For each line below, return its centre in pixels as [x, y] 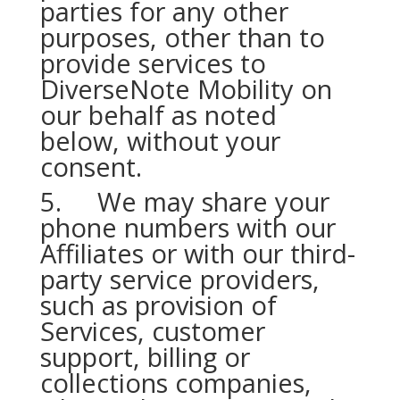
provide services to [153, 63]
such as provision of [158, 305]
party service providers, [179, 279]
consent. [91, 167]
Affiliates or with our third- [197, 253]
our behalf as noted [158, 115]
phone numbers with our [187, 227]
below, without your [160, 141]
